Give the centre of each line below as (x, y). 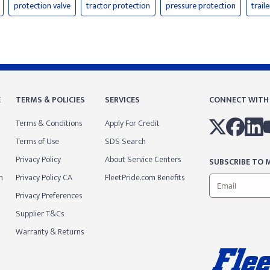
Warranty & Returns (49, 232)
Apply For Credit (133, 123)
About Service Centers (143, 159)
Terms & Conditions (49, 123)
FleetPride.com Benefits (145, 177)
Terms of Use (37, 141)
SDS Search (126, 141)
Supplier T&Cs (39, 214)
